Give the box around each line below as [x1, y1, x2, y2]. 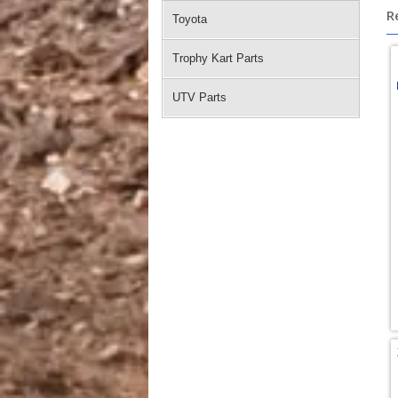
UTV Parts [172, 91, 227, 104]
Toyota [172, 12, 207, 26]
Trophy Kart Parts [172, 52, 264, 65]
